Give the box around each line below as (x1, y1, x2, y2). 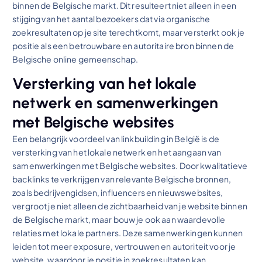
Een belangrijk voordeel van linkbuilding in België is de (12, 133, 219, 144)
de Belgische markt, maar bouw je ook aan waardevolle (12, 214, 226, 225)
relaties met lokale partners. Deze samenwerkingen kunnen (12, 227, 243, 239)
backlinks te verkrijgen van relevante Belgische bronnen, (12, 174, 231, 185)
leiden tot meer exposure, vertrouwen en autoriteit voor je (12, 241, 236, 252)
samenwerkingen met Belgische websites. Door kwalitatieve (12, 160, 247, 171)
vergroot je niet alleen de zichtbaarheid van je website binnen (12, 201, 247, 212)
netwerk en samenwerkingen (12, 94, 219, 113)
